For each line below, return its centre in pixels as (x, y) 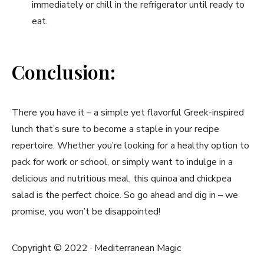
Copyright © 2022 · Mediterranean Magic (96, 248)
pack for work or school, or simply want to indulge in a (122, 162)
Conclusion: (64, 71)
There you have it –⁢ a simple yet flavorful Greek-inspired (128, 112)
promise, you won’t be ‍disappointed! (86, 211)
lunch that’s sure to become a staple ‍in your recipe (115, 129)
